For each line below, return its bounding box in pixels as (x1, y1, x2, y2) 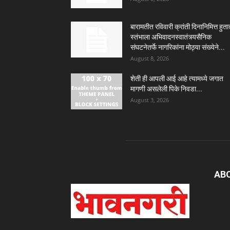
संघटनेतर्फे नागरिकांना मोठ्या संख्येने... (130, 43, 225, 51)
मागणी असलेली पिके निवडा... (130, 84, 202, 93)
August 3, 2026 (130, 95, 169, 104)
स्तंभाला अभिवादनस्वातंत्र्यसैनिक (130, 32, 212, 41)
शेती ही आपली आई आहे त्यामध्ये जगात (130, 74, 223, 83)
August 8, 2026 (130, 54, 169, 62)
